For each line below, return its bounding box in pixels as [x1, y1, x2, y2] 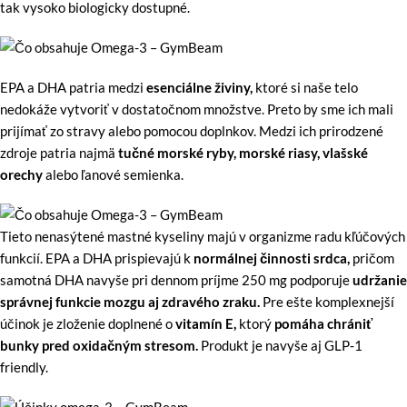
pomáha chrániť [274, 314, 372, 332]
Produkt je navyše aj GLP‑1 [201, 336, 362, 353]
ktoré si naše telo [253, 78, 358, 95]
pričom [350, 249, 394, 266]
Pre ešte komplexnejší [260, 293, 394, 310]
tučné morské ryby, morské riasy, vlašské [118, 144, 368, 161]
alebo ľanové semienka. [43, 165, 184, 183]
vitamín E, [175, 314, 236, 332]
